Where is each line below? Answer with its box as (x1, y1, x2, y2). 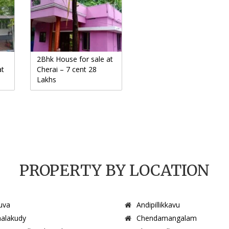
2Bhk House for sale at (37, 54, 113, 64)
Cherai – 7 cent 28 (37, 64, 97, 74)
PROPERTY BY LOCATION (19, 160, 210, 180)
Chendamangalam (136, 213, 197, 223)
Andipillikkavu (136, 199, 180, 210)
